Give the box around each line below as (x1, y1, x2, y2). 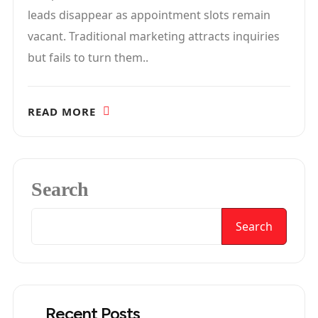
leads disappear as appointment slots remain (28, 7, 270, 23)
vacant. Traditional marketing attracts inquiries (28, 28, 280, 45)
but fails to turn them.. (28, 50, 148, 66)
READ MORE (28, 104, 96, 119)
